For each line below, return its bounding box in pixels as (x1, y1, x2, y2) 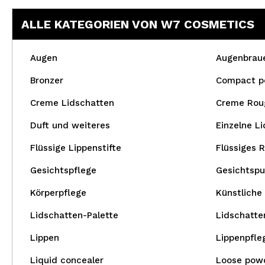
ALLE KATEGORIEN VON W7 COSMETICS (21, 17, 254, 31)
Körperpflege (30, 188, 86, 198)
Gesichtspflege (30, 165, 96, 176)
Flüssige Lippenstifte (30, 143, 121, 153)
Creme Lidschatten (30, 98, 114, 108)
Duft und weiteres (30, 120, 110, 131)
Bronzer (30, 75, 63, 86)
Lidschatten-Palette (30, 210, 118, 221)
